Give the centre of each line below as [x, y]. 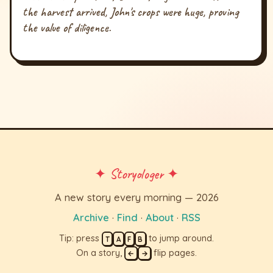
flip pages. [174, 253]
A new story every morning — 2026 [136, 197]
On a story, [100, 253]
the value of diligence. [67, 28]
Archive [91, 218]
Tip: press [81, 239]
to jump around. [180, 239]
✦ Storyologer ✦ [136, 174]
